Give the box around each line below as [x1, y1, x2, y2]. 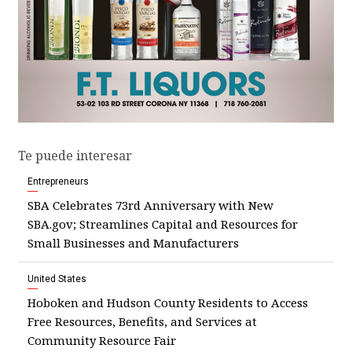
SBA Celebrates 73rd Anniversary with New [27, 197, 273, 214]
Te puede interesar [18, 147, 132, 165]
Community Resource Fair [27, 332, 176, 349]
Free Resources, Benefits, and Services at [27, 313, 257, 330]
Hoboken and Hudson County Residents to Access [27, 295, 308, 311]
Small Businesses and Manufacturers [27, 235, 239, 251]
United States [27, 273, 86, 285]
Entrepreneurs [27, 176, 89, 188]
